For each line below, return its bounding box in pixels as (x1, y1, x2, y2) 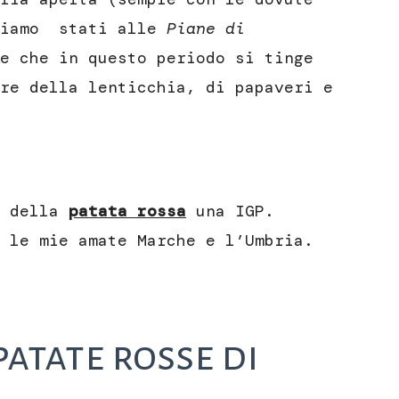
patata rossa (69, 200, 186, 223)
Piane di (167, 18, 245, 40)
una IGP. (186, 200, 274, 223)
